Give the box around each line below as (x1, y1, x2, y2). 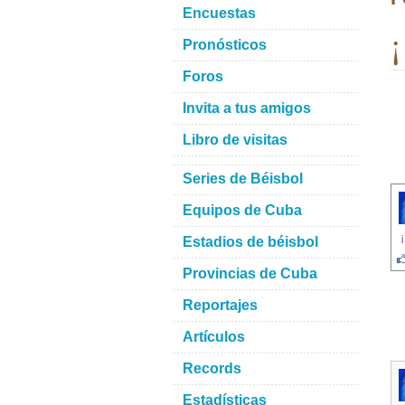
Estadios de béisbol (183, 234, 318, 250)
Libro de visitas (183, 132, 287, 147)
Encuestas (183, 5, 256, 21)
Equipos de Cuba (183, 202, 302, 218)
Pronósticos (183, 37, 267, 52)
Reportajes (183, 297, 258, 313)
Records (183, 361, 241, 376)
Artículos (183, 329, 245, 344)
